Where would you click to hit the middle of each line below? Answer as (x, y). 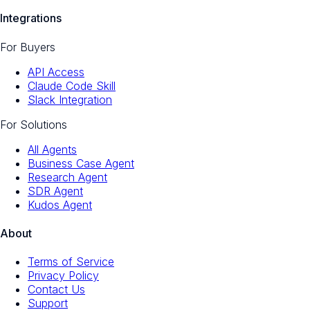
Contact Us (56, 290)
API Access (56, 72)
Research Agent (67, 177)
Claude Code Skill (72, 85)
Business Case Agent (81, 163)
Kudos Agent (60, 204)
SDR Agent (55, 191)
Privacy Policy (63, 276)
